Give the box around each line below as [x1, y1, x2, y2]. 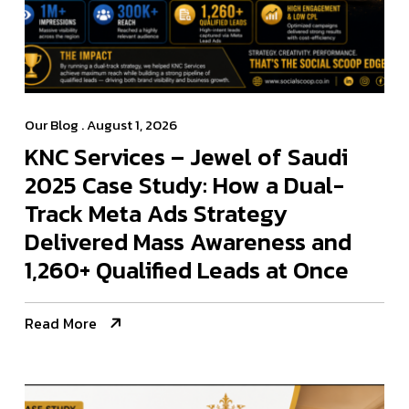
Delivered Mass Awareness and [25, 224, 351, 260]
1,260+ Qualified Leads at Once [25, 252, 349, 288]
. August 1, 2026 [79, 114, 177, 136]
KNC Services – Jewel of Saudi [25, 139, 348, 175]
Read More [25, 312, 97, 335]
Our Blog [25, 114, 79, 136]
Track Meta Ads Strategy [25, 195, 288, 232]
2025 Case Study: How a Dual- [25, 167, 344, 204]
